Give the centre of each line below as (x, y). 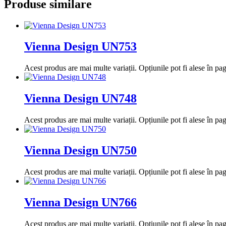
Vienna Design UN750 (80, 151)
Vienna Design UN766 (80, 202)
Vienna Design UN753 (80, 47)
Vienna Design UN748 (80, 99)
